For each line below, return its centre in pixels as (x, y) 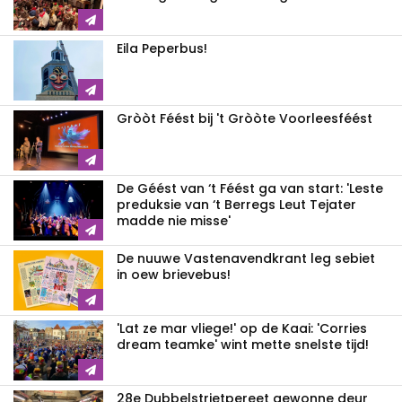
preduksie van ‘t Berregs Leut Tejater (236, 205)
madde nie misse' (174, 221)
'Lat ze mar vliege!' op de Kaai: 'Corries (242, 329)
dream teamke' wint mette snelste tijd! (243, 345)
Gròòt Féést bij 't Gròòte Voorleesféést (245, 119)
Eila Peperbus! (162, 49)
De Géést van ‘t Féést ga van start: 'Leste (250, 189)
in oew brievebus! (174, 275)
